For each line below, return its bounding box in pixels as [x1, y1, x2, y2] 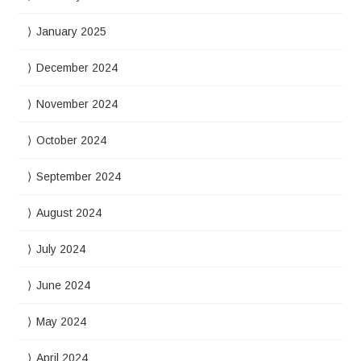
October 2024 [36, 134, 107, 147]
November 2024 [36, 98, 118, 110]
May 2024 [36, 315, 87, 328]
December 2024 [36, 61, 118, 74]
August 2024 [36, 206, 102, 219]
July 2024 [36, 243, 86, 255]
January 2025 [36, 25, 107, 38]
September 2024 [36, 170, 122, 183]
